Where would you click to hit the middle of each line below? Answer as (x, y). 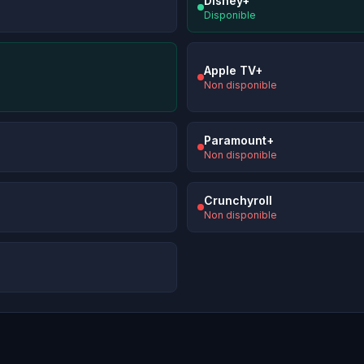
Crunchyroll (238, 201)
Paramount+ (239, 141)
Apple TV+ (233, 71)
